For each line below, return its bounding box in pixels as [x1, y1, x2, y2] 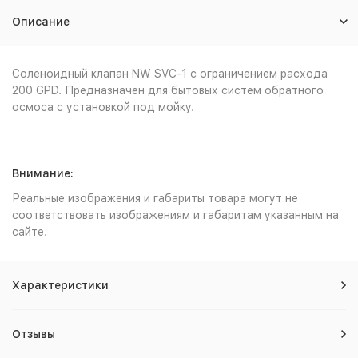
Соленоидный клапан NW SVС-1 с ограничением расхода [12, 67, 328, 80]
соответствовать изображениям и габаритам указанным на [12, 209, 339, 221]
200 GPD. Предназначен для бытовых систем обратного [12, 84, 324, 97]
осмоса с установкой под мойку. [12, 101, 194, 113]
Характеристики [12, 279, 109, 292]
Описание [12, 15, 70, 28]
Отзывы [12, 328, 55, 340]
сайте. [12, 225, 47, 238]
